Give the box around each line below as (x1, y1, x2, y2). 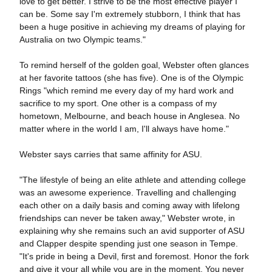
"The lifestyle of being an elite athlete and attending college (19, 175, 246, 185)
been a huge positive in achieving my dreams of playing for (19, 22, 245, 32)
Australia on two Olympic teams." (19, 35, 148, 44)
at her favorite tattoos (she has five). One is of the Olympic (19, 73, 243, 83)
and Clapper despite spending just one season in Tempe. (19, 239, 238, 248)
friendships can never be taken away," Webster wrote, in (19, 213, 235, 223)
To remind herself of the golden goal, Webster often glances (19, 60, 249, 70)
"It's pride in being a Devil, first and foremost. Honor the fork (19, 251, 249, 261)
